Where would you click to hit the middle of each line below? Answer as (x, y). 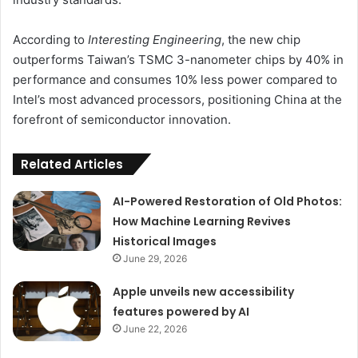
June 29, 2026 (155, 259)
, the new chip (261, 40)
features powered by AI (181, 312)
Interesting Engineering (155, 40)
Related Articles (72, 165)
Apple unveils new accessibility (204, 292)
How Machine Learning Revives (202, 222)
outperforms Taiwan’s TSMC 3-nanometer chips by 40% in (178, 60)
